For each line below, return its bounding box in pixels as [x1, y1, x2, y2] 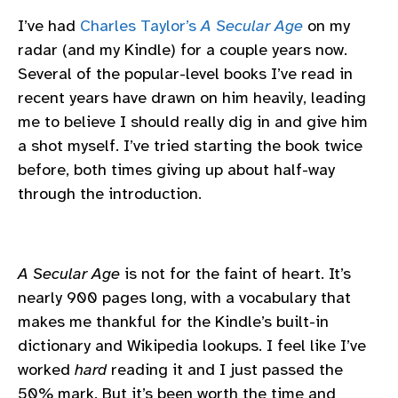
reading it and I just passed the [107, 360, 343, 380]
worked [18, 360, 75, 380]
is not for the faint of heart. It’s [120, 264, 351, 284]
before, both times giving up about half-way [18, 159, 335, 179]
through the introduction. [18, 183, 202, 203]
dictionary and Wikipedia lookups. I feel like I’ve [18, 336, 366, 356]
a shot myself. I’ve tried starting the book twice [18, 135, 362, 155]
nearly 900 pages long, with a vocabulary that [18, 288, 351, 308]
